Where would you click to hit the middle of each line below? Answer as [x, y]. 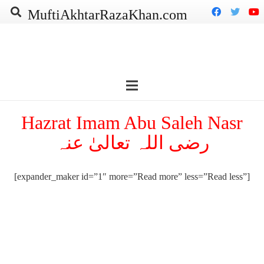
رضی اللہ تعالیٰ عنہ [132, 143]
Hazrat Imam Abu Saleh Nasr [132, 123]
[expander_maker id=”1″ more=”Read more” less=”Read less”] [132, 176]
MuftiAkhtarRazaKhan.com [107, 15]
